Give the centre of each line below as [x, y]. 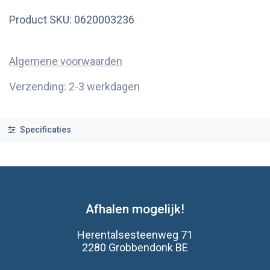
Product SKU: [42, 19]
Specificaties [44, 130]
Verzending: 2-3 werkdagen [74, 86]
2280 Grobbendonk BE [135, 248]
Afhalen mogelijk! [135, 209]
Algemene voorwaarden [66, 61]
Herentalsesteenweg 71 [135, 235]
